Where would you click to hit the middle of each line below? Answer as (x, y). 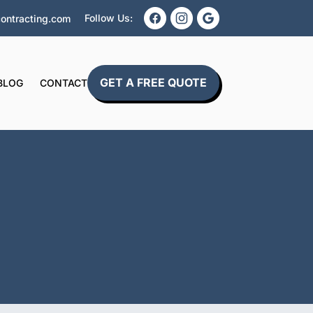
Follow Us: (108, 18)
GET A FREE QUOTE (153, 83)
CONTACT (63, 82)
